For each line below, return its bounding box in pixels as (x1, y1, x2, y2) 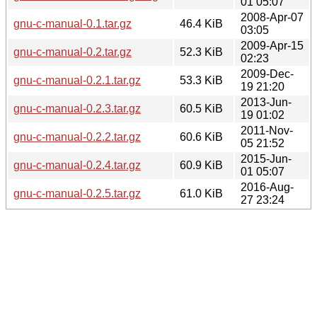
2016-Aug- (241, 180, 294, 193)
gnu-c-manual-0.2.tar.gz (13, 45, 132, 58)
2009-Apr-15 (241, 39, 304, 52)
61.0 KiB (180, 187, 223, 200)
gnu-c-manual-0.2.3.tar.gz (13, 102, 141, 115)
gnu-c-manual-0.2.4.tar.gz (13, 158, 141, 171)
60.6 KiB (180, 130, 223, 143)
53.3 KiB (180, 74, 223, 86)
